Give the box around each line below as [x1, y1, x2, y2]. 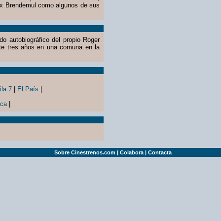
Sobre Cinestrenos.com [54, 149, 115, 155]
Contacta [148, 149, 172, 155]
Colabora [120, 149, 144, 155]
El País [17, 85, 38, 93]
